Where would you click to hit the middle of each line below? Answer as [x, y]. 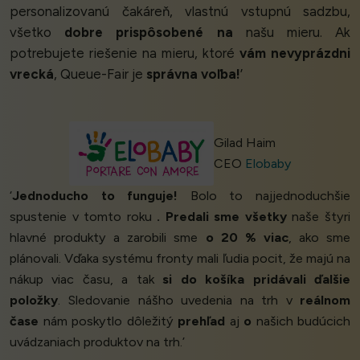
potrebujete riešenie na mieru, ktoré [125, 53]
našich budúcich [301, 321]
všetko [37, 33]
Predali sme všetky [226, 217]
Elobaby [268, 164]
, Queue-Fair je [100, 74]
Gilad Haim [244, 143]
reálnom [325, 301]
